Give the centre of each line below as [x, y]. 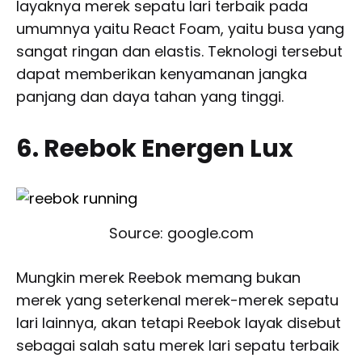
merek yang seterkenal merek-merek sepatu [177, 300]
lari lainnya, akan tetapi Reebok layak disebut [179, 322]
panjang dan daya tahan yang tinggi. [150, 97]
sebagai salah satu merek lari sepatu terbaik [178, 345]
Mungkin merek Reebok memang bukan [158, 277]
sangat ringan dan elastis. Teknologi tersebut [179, 52]
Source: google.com [181, 233]
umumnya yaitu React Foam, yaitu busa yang [180, 29]
